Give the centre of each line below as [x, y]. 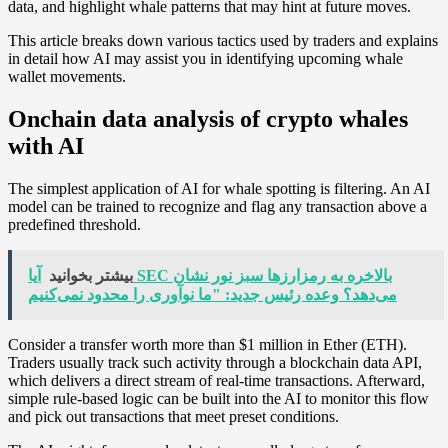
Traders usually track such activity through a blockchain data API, [215, 362]
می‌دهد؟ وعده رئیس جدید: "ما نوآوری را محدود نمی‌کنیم [212, 294]
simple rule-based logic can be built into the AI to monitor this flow [218, 398]
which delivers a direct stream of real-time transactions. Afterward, [216, 380]
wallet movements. [67, 77]
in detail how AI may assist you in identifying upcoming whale [205, 59]
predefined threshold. [74, 224]
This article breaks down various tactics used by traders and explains [223, 41]
